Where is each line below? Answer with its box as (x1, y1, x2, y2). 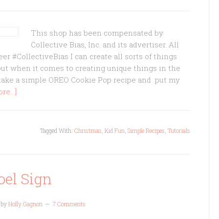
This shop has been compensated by (31, 28, 163, 38)
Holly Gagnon (8, 200, 43, 208)
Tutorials (168, 127, 190, 134)
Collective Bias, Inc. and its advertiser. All (31, 40, 179, 49)
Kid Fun (105, 127, 125, 134)
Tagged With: (40, 127, 74, 134)
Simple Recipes (128, 127, 165, 134)
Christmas (74, 127, 102, 134)
